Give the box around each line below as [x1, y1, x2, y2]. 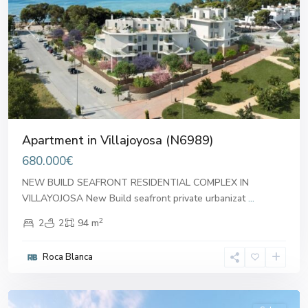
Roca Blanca [43, 251, 93, 264]
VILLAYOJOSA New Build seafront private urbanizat [22, 192, 248, 206]
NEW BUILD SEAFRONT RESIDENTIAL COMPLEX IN [22, 176, 249, 190]
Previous [29, 28, 67, 42]
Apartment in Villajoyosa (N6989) [22, 132, 213, 149]
